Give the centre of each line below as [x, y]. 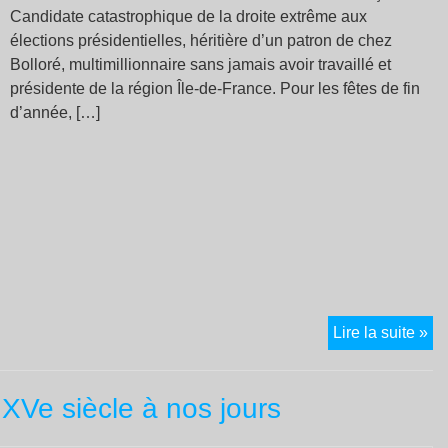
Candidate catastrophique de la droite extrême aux [188, 16]
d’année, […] [55, 112]
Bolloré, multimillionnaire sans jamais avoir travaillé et [200, 64]
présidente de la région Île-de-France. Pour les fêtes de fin [215, 88]
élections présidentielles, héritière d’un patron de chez [201, 40]
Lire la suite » [380, 332]
